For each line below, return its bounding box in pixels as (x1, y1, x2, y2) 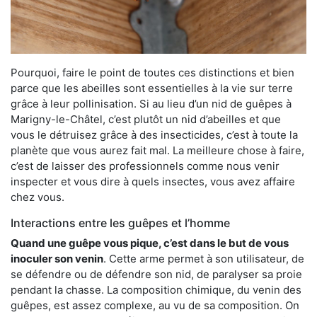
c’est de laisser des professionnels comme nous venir (11, 159, 279, 173)
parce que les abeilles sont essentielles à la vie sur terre (11, 81, 293, 96)
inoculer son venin (11, 252, 103, 266)
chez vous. (11, 190, 64, 204)
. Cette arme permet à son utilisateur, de (103, 252, 304, 266)
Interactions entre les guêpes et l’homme (11, 216, 230, 231)
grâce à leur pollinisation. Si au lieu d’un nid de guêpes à (11, 97, 292, 111)
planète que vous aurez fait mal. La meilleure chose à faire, (11, 144, 304, 158)
